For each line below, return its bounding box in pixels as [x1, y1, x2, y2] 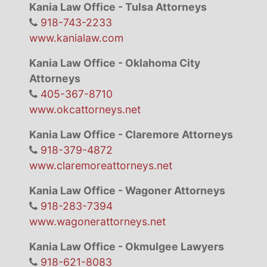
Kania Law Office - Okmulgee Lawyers [29, 240, 224, 253]
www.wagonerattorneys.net [29, 215, 166, 228]
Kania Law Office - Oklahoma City [29, 57, 200, 70]
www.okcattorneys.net [29, 103, 141, 116]
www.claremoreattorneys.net [29, 159, 172, 172]
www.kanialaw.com [29, 32, 123, 45]
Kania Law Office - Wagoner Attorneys [29, 184, 225, 197]
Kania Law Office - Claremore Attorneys [29, 128, 233, 141]
